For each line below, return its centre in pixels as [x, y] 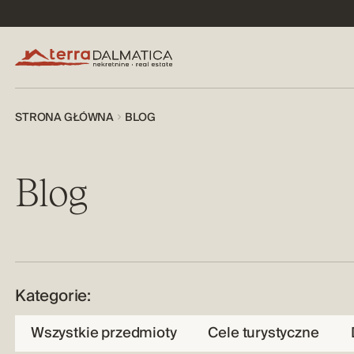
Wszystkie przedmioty [104, 333]
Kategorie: [53, 296]
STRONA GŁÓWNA [65, 117]
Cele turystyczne [264, 333]
